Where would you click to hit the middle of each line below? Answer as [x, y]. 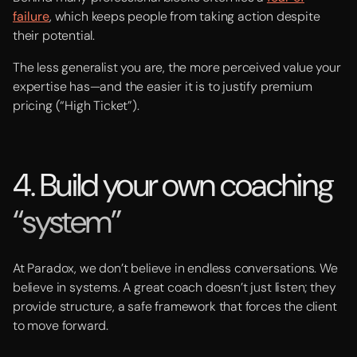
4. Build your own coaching [173, 185]
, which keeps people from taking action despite [185, 16]
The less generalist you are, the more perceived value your [177, 67]
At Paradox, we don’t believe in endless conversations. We [175, 268]
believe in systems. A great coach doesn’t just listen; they [175, 287]
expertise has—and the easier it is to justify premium [163, 86]
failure [31, 16]
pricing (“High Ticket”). [76, 106]
